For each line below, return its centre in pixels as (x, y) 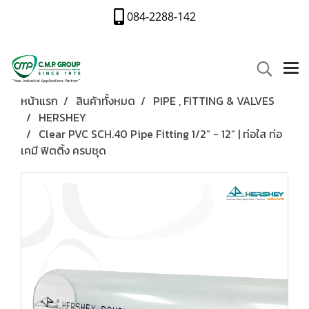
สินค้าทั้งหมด (106, 101)
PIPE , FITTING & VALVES (214, 101)
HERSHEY (62, 117)
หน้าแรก (39, 101)
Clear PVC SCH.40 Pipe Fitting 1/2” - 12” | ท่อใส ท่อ (160, 134)
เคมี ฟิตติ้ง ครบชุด (63, 150)
